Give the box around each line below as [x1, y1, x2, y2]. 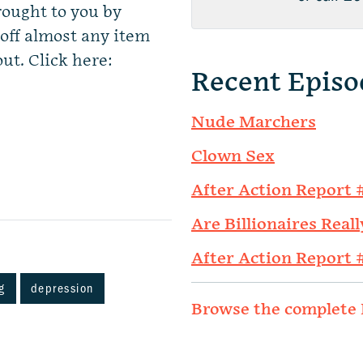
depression [30, 281, 94, 296]
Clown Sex [191, 147, 275, 166]
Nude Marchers [191, 113, 316, 132]
